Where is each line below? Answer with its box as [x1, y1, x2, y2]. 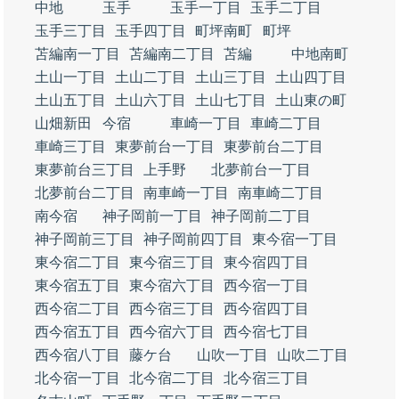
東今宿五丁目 [35, 278, 120, 293]
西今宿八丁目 [35, 347, 120, 362]
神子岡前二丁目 [211, 208, 311, 224]
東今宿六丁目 [129, 278, 215, 293]
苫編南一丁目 [35, 46, 120, 61]
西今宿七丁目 [224, 324, 309, 339]
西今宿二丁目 [35, 301, 120, 316]
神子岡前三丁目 [35, 232, 134, 247]
